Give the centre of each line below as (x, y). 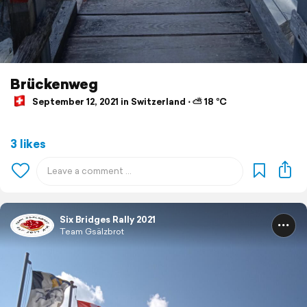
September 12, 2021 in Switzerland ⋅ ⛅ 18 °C (128, 101)
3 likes (28, 144)
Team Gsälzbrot (92, 232)
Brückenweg (54, 83)
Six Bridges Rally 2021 (108, 220)
